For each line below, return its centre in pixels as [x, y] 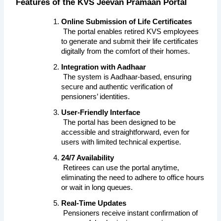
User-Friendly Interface [101, 113]
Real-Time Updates [94, 203]
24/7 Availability [88, 158]
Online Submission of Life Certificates [127, 22]
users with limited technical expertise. [121, 142]
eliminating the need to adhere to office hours [133, 178]
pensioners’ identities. [96, 97]
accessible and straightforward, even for [126, 132]
